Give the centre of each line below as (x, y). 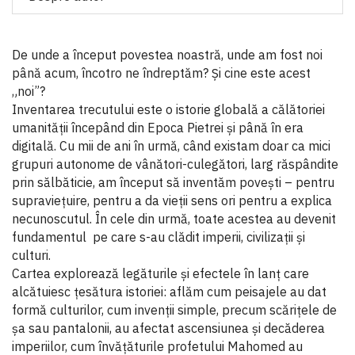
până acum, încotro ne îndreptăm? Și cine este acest (161, 73)
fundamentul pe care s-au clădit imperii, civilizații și (158, 237)
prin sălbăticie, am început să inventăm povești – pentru (173, 182)
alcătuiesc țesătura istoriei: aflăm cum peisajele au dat (169, 292)
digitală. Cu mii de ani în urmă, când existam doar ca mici (171, 146)
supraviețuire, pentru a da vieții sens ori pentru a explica (172, 200)
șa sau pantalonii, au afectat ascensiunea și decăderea (168, 328)
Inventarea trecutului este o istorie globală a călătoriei (168, 109)
